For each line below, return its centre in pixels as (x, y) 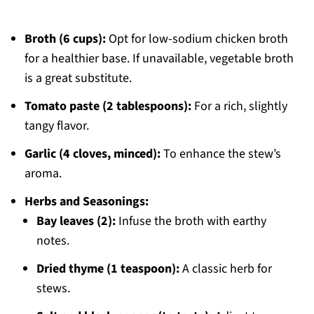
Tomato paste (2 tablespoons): (108, 107)
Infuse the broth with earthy (191, 221)
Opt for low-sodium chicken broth (197, 39)
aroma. (43, 174)
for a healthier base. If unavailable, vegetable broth (159, 59)
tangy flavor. (56, 126)
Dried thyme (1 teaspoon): (108, 269)
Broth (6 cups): (65, 39)
